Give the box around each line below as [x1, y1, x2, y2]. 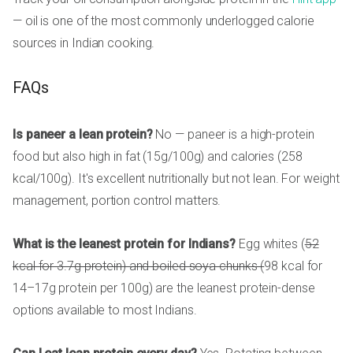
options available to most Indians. [13, 303, 197, 318]
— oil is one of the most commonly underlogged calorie [13, 13, 314, 28]
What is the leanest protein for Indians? [13, 236, 236, 252]
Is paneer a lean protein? [13, 127, 153, 143]
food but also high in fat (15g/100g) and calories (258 [13, 149, 303, 165]
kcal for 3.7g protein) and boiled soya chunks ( [13, 258, 265, 274]
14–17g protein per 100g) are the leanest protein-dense [13, 281, 315, 296]
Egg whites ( [236, 236, 305, 252]
